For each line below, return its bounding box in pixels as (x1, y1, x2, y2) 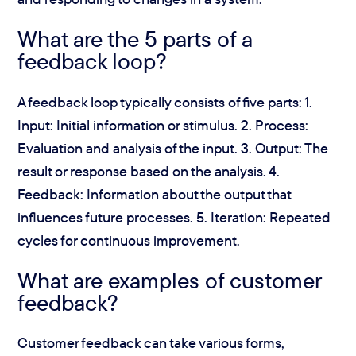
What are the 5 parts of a (17, 25, 253, 53)
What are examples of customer (17, 266, 322, 295)
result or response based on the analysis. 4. (17, 161, 281, 180)
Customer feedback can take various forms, (17, 334, 285, 353)
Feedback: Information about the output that (17, 184, 292, 203)
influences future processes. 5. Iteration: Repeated (17, 207, 331, 226)
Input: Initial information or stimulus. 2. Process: (17, 115, 309, 134)
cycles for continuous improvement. (17, 230, 241, 250)
